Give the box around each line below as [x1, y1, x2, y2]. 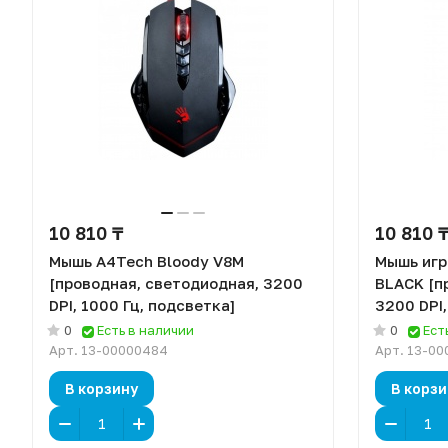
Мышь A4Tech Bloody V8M [49, 252, 244, 270]
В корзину [65, 379, 138, 397]
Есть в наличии [97, 322, 194, 338]
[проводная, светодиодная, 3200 [49, 274, 303, 292]
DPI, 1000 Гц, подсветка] [49, 296, 235, 314]
